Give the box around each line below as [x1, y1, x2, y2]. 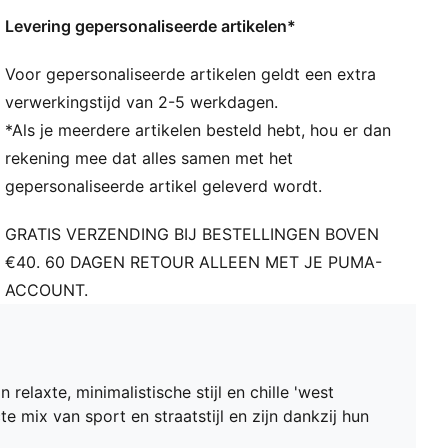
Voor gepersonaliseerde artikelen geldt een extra [5, 64, 377, 85]
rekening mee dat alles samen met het [5, 148, 294, 169]
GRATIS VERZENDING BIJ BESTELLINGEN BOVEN [5, 224, 380, 245]
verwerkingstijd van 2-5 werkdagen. [5, 92, 279, 113]
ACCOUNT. [5, 280, 89, 301]
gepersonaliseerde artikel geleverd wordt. [5, 176, 323, 197]
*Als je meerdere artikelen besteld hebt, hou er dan [5, 120, 392, 141]
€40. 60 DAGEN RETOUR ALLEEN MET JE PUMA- [5, 252, 383, 273]
